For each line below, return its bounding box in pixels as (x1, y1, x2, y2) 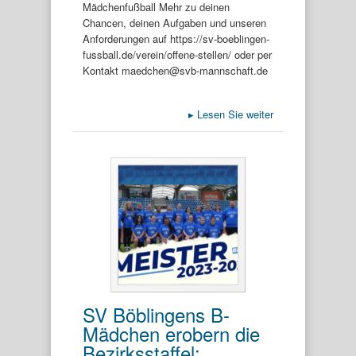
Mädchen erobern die (83, 319, 260, 347)
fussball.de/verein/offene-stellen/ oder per (83, 46, 272, 62)
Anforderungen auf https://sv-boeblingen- (83, 30, 269, 46)
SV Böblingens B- (83, 300, 230, 328)
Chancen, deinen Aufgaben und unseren (83, 14, 266, 30)
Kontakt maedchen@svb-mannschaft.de (83, 62, 268, 78)
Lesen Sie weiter (194, 106, 273, 122)
